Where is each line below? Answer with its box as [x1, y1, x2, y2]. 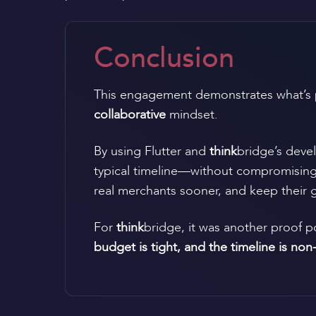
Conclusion [94, 39, 234, 78]
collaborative [94, 106, 169, 123]
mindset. [169, 106, 218, 123]
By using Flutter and [94, 142, 209, 160]
